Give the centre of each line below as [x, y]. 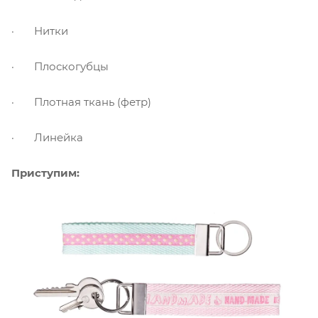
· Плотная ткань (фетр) [81, 102]
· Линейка [47, 137]
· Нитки [40, 31]
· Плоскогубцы [60, 66]
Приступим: [45, 172]
